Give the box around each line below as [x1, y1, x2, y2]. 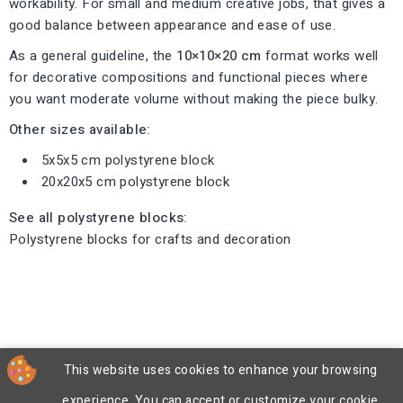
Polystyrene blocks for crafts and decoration [9, 228, 291, 249]
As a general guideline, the [9, 45, 177, 66]
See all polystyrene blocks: [9, 207, 188, 228]
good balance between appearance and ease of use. [9, 14, 336, 35]
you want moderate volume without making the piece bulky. [9, 88, 379, 109]
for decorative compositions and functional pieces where [9, 67, 368, 87]
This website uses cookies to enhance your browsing [63, 361, 378, 380]
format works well [261, 45, 379, 66]
